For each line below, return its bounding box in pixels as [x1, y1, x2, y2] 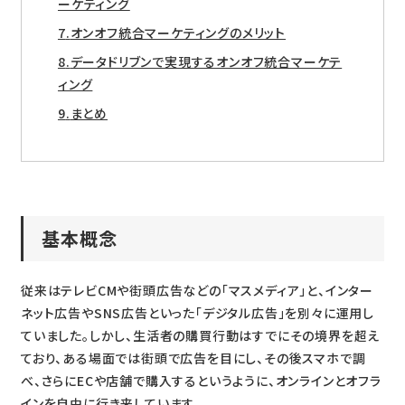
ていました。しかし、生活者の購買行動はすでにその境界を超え [20, 326, 381, 345]
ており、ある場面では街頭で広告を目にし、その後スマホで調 [20, 349, 366, 368]
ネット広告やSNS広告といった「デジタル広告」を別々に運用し [20, 304, 374, 323]
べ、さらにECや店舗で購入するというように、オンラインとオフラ [20, 372, 381, 391]
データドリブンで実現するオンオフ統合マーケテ [70, 52, 343, 71]
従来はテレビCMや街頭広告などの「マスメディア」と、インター [20, 281, 373, 300]
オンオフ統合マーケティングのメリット [70, 24, 286, 42]
